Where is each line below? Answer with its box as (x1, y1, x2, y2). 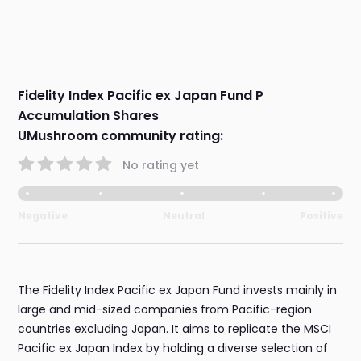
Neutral (163, 209, 205, 223)
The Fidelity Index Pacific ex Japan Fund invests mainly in (18, 282, 338, 299)
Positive (299, 209, 343, 223)
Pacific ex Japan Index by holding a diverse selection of (18, 340, 329, 357)
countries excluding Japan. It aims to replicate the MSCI (18, 321, 332, 338)
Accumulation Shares (18, 106, 160, 126)
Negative (18, 209, 68, 223)
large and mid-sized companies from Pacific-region (18, 301, 313, 318)
